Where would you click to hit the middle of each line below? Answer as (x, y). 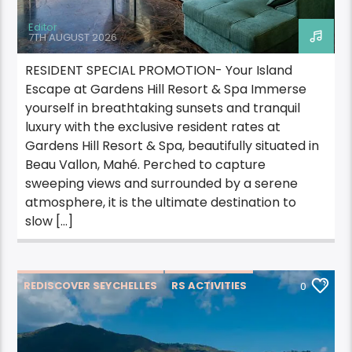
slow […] (49, 222)
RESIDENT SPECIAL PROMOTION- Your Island (159, 71)
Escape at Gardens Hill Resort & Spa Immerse (166, 90)
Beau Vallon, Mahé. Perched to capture (146, 165)
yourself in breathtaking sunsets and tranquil (163, 108)
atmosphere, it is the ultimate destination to (161, 203)
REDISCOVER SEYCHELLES (91, 286)
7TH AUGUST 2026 (73, 37)
